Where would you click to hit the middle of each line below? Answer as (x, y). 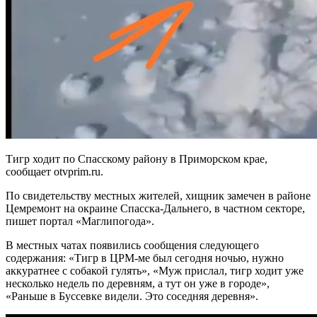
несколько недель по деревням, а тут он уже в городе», (138, 283)
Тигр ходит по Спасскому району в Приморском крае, (137, 158)
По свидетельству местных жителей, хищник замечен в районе (158, 195)
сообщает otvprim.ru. (54, 171)
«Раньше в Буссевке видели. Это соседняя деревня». (132, 296)
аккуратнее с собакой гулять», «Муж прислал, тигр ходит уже (155, 270)
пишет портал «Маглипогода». (80, 221)
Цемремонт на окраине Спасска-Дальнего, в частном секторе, (155, 208)
